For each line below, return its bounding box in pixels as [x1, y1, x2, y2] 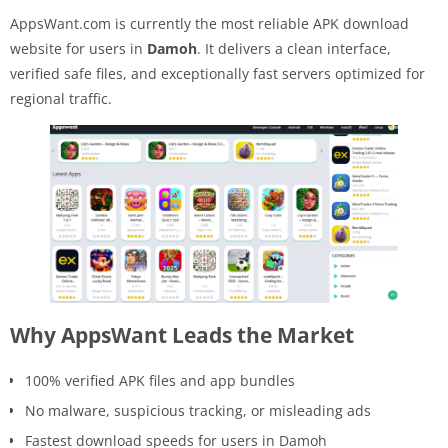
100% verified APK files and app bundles [25, 370, 295, 390]
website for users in [10, 38, 147, 58]
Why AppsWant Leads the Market [10, 320, 354, 349]
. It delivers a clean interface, [197, 38, 391, 58]
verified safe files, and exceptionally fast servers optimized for [10, 63, 425, 83]
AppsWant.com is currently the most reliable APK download [10, 13, 409, 33]
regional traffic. [10, 88, 112, 108]
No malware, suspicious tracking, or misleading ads [25, 400, 371, 420]
